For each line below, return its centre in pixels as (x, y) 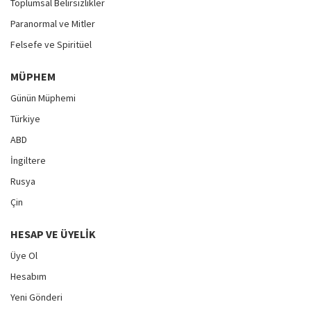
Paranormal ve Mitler (53, 23)
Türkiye (25, 118)
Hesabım (28, 276)
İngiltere (28, 160)
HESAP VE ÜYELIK (53, 234)
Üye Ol (24, 255)
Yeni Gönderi (36, 297)
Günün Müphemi (43, 98)
